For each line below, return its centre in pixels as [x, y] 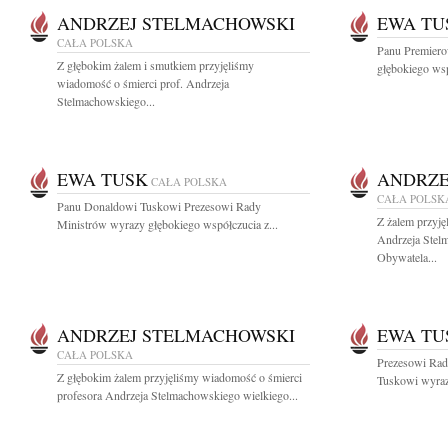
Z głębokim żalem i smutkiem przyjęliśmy [155, 65]
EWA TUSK [102, 179]
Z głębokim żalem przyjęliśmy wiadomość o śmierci [179, 377]
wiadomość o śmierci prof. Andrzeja [143, 83]
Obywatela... [407, 257]
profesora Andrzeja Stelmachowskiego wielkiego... [177, 395]
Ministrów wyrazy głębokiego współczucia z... [167, 224]
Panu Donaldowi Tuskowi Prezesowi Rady [159, 206]
